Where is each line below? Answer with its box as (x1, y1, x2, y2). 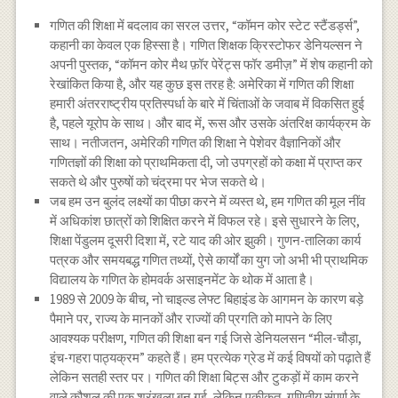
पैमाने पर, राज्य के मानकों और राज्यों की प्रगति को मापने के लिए (50, 309, 333, 327)
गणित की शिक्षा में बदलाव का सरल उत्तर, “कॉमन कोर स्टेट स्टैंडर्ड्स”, (50, 16, 361, 34)
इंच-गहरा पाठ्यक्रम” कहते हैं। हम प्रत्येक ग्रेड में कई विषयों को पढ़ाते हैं (50, 348, 371, 366)
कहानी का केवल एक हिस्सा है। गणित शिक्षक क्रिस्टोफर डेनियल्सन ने (50, 36, 363, 53)
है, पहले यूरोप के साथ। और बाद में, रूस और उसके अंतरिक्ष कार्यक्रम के (50, 114, 371, 131)
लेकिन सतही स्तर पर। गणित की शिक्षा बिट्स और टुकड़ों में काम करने (50, 368, 360, 386)
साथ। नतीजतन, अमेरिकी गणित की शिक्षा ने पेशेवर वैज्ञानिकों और (50, 133, 342, 151)
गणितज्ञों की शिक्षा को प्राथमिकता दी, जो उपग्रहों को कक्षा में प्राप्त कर (50, 153, 363, 171)
